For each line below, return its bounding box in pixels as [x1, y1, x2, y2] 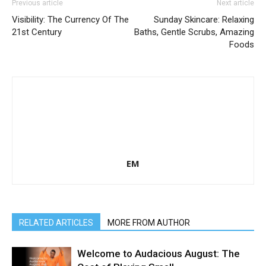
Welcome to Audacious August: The [77, 248, 240, 260]
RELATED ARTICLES [19, 218, 93, 228]
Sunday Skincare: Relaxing [154, 14, 254, 26]
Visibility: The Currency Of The [12, 14, 129, 26]
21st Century [12, 27, 62, 38]
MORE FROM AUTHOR [107, 218, 190, 228]
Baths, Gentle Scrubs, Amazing [134, 27, 254, 38]
